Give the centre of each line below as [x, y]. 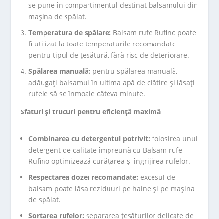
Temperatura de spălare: [70, 32]
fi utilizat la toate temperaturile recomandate [102, 44]
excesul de [157, 177]
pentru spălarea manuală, [134, 71]
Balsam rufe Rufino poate [154, 32]
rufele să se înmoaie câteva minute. [87, 93]
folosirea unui [174, 138]
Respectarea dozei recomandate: [84, 177]
